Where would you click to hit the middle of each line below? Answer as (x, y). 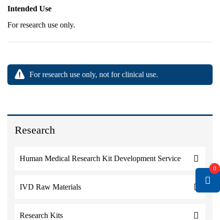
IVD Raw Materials (50, 187)
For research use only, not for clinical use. (94, 74)
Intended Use (29, 9)
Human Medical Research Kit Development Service (100, 158)
